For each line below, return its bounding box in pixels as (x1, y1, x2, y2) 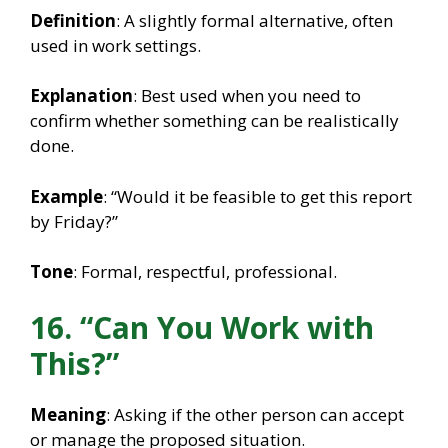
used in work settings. (30, 33, 201, 57)
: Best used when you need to (133, 84, 361, 108)
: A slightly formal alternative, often (116, 8, 393, 32)
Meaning (30, 402, 106, 426)
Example (30, 184, 103, 208)
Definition (30, 8, 116, 32)
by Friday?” (30, 209, 118, 233)
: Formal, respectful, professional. (73, 260, 337, 284)
